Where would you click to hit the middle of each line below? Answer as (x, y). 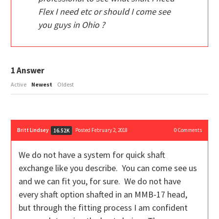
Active (19, 85)
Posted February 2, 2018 (102, 130)
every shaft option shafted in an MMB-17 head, (103, 195)
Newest (42, 85)
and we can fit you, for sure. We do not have (100, 181)
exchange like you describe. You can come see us (108, 168)
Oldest (66, 85)
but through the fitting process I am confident (103, 208)
